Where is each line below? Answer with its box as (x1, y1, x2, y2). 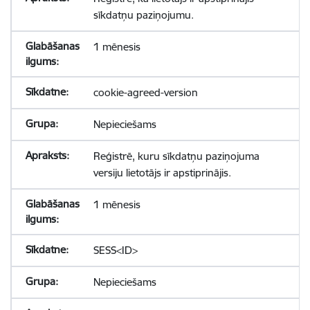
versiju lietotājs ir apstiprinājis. (93, 166, 231, 179)
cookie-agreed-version (93, 86, 198, 99)
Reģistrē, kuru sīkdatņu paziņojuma (93, 149, 259, 163)
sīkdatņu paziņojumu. (93, 8, 194, 21)
